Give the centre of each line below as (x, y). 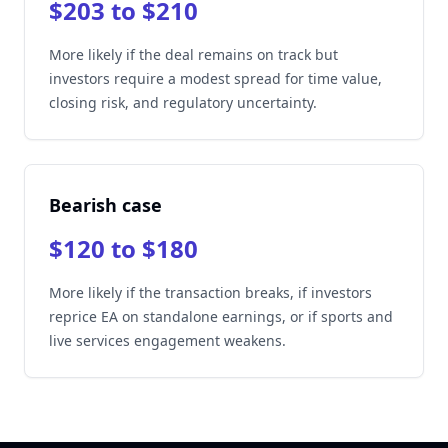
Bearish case (105, 205)
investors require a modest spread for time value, (215, 78)
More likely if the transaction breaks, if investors (210, 292)
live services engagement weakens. (167, 340)
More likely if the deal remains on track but (193, 54)
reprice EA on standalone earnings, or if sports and (221, 316)
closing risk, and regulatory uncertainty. (183, 102)
